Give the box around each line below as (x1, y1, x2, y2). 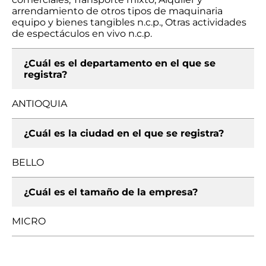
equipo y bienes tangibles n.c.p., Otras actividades (12, 17, 246, 28)
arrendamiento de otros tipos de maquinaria (12, 5, 223, 17)
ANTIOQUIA (12, 98, 67, 109)
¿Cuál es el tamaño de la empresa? (24, 186, 198, 198)
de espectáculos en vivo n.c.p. (12, 28, 152, 39)
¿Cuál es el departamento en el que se (24, 58, 216, 69)
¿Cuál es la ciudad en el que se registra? (24, 128, 224, 139)
